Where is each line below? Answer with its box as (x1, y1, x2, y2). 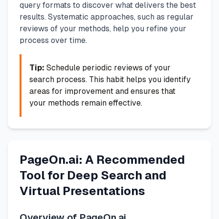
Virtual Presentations (20, 184, 145, 197)
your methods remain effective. (29, 98, 142, 108)
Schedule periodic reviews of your (44, 63, 171, 72)
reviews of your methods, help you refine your (20, 23, 186, 33)
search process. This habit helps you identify (29, 74, 191, 84)
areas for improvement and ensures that (29, 86, 175, 96)
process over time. (20, 35, 87, 45)
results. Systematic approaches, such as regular (20, 12, 194, 22)
